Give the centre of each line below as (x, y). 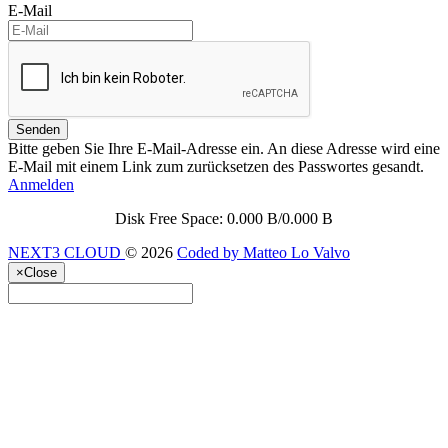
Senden (38, 129)
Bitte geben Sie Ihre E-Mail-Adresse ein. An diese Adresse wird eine (224, 148)
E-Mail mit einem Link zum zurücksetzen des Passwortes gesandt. (216, 166)
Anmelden (41, 184)
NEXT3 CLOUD (66, 252)
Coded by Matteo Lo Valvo (263, 252)
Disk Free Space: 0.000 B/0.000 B (224, 218)
